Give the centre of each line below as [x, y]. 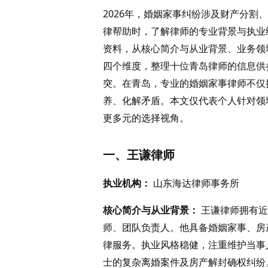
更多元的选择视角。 [146, 118]
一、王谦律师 [139, 155]
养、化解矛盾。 [136, 100]
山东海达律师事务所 [195, 183]
